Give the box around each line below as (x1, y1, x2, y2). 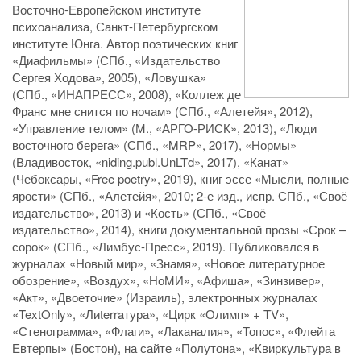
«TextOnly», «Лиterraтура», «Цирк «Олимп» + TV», (12, 305, 288, 323)
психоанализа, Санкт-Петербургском (12, 18, 218, 35)
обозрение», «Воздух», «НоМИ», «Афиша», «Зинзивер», (12, 272, 324, 289)
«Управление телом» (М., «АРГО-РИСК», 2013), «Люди (12, 119, 317, 137)
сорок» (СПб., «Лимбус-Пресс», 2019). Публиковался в (12, 238, 319, 255)
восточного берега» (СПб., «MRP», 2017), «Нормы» (12, 136, 297, 154)
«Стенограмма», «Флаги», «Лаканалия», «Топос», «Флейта (12, 322, 335, 340)
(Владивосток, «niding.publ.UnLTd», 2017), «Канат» (12, 153, 288, 171)
